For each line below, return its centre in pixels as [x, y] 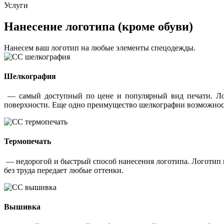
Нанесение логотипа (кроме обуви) [98, 26]
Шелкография [30, 76]
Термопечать [27, 141]
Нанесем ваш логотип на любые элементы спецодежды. [100, 47]
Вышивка [22, 207]
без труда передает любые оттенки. [64, 170]
